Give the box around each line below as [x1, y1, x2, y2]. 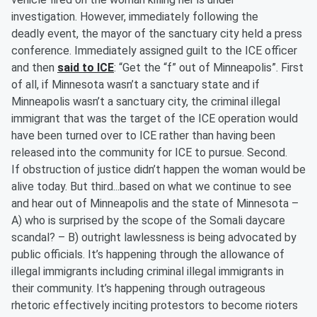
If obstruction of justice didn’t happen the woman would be [11, 163, 306, 176]
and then [11, 61, 57, 74]
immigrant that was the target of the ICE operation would [11, 112, 298, 125]
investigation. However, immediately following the [11, 10, 258, 23]
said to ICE [57, 61, 114, 74]
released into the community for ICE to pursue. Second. [11, 146, 287, 159]
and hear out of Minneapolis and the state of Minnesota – [11, 197, 299, 210]
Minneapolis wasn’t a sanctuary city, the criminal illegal [11, 95, 280, 108]
